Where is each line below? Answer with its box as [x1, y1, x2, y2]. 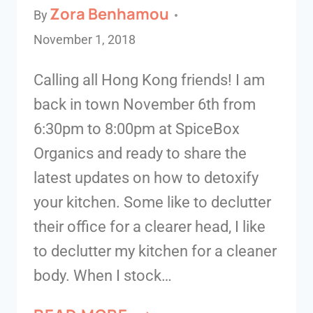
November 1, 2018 [34, 32, 136, 47]
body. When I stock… [34, 266, 172, 284]
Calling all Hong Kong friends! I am [34, 71, 265, 89]
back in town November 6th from [34, 95, 256, 113]
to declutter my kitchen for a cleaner [34, 242, 277, 260]
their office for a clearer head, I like [34, 217, 265, 235]
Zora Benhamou [50, 3, 170, 24]
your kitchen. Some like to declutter [34, 193, 271, 211]
